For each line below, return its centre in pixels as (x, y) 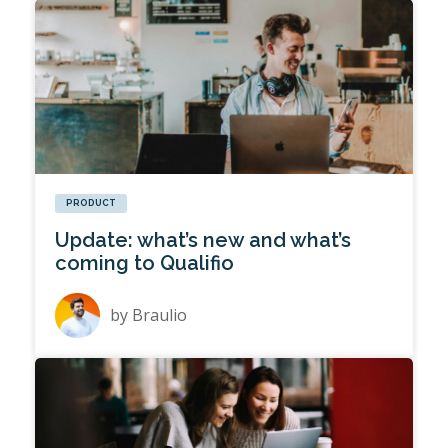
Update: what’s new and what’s (203, 240)
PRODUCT (91, 203)
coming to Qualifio (145, 263)
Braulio (160, 315)
